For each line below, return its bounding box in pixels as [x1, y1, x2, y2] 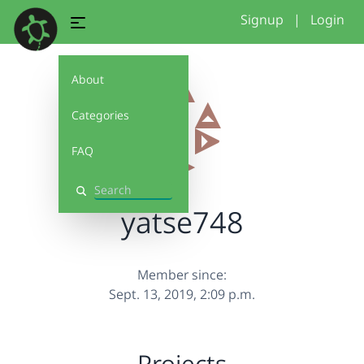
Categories [71, 107, 129, 123]
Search [74, 189, 111, 206]
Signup [240, 11, 284, 28]
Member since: [137, 266, 227, 284]
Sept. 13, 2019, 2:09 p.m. [109, 285, 255, 303]
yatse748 [120, 202, 244, 242]
